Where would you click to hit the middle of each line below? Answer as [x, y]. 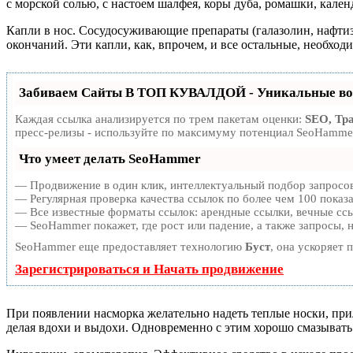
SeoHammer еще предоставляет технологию [130, 246]
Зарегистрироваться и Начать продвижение [149, 269]
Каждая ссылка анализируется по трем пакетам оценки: [160, 119]
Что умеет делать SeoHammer [110, 158]
